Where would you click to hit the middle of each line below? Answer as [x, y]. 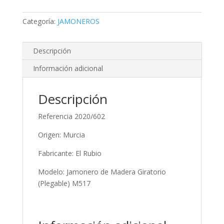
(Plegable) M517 [64, 183]
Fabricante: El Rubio [69, 153]
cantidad [35, 72]
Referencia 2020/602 [71, 116]
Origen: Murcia [61, 135]
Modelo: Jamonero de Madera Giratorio [102, 172]
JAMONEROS [78, 21]
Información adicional [68, 68]
